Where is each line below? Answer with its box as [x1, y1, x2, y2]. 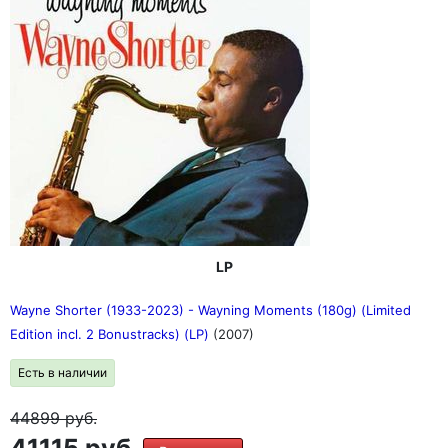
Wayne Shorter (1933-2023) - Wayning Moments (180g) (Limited [10, 302, 411, 318]
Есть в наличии [18, 365, 107, 380]
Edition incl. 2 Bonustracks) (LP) [10, 326, 213, 342]
